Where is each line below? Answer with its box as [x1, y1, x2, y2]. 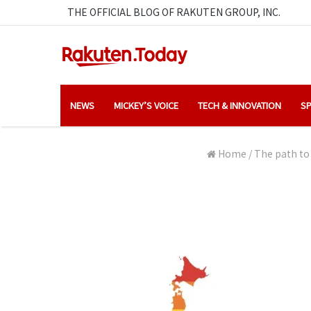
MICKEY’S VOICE [114, 98, 178, 112]
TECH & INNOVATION [198, 98, 281, 112]
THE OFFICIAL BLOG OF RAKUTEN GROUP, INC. [67, 5, 280, 19]
